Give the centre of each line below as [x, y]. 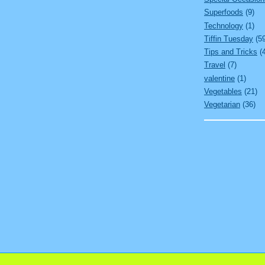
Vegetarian [222, 105]
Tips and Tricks [231, 52]
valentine [219, 78]
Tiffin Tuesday [229, 38]
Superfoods [224, 12]
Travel [215, 65]
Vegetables [223, 91]
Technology [224, 25]
